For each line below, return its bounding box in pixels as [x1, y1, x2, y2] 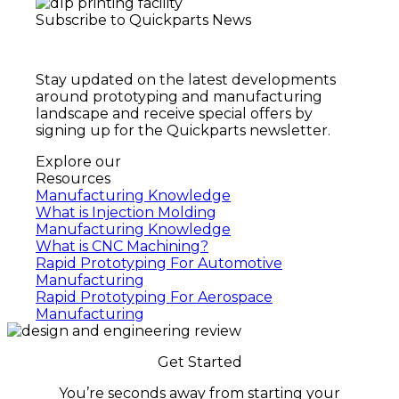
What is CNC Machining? [36, 237, 208, 255]
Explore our [36, 152, 121, 170]
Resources [36, 169, 110, 187]
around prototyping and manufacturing [36, 87, 322, 105]
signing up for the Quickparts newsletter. [36, 121, 330, 139]
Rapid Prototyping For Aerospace [36, 288, 273, 305]
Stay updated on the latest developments [36, 70, 336, 88]
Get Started [157, 353, 242, 370]
